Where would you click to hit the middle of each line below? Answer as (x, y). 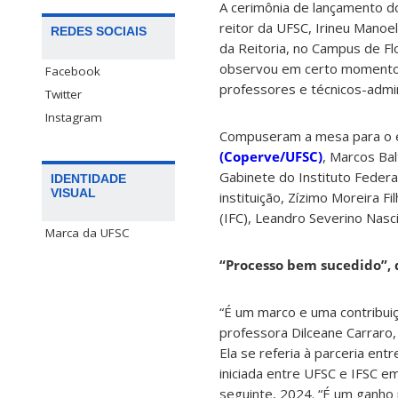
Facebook (73, 72)
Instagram (74, 118)
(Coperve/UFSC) (271, 157)
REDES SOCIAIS (99, 32)
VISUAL (73, 193)
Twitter (64, 95)
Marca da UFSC (88, 233)
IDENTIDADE (88, 179)
